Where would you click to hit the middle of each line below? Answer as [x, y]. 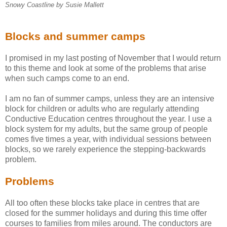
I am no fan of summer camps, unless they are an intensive [110, 98]
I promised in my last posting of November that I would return [113, 58]
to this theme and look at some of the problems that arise [106, 68]
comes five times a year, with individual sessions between [108, 139]
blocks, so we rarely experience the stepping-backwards [105, 149]
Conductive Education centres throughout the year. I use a [108, 119]
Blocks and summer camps [75, 36]
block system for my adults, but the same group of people [106, 129]
